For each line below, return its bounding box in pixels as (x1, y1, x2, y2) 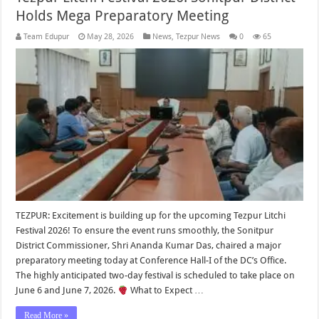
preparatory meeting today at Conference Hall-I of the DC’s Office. (16, 255, 287, 266)
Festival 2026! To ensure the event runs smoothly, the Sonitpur (16, 225, 274, 236)
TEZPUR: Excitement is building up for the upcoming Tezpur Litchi (16, 210, 286, 221)
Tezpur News (176, 31, 221, 41)
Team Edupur (23, 31, 70, 41)
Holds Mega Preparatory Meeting (16, 6, 229, 24)
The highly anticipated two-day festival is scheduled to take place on (16, 270, 296, 281)
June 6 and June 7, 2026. (16, 285, 118, 296)
